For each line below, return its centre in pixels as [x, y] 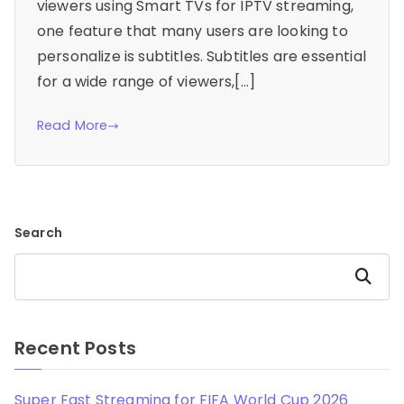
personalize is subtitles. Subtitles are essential [202, 57]
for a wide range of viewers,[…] [146, 82]
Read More [73, 126]
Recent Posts [75, 349]
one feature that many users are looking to [193, 32]
